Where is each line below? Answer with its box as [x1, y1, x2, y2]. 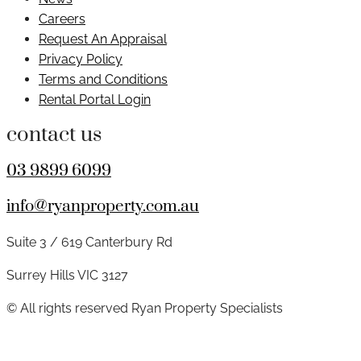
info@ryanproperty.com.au [6, 196, 199, 218]
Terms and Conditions [39, 71, 168, 87]
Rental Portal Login [39, 91, 151, 107]
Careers [39, 10, 85, 27]
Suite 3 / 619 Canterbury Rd [6, 234, 172, 250]
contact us [6, 122, 102, 149]
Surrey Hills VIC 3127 [6, 267, 128, 283]
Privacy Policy [39, 51, 122, 67]
